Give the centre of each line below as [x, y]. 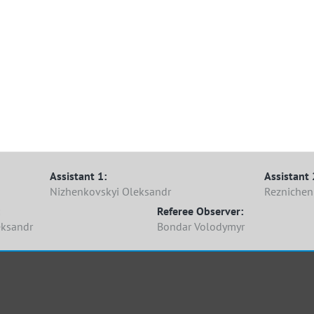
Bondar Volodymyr [201, 226]
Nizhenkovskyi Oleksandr [111, 191]
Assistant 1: [78, 176]
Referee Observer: [200, 211]
